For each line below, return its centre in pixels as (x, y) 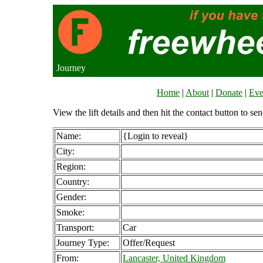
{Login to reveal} (156, 136)
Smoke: (70, 212)
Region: (71, 166)
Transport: (75, 227)
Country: (73, 182)
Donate (229, 92)
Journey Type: (83, 243)
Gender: (71, 197)
